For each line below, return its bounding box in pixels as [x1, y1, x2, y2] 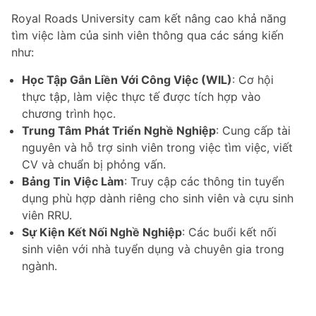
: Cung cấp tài [216, 123, 291, 138]
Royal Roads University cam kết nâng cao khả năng [11, 11, 286, 26]
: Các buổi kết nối [182, 225, 276, 240]
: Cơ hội [232, 73, 274, 87]
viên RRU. [22, 208, 72, 223]
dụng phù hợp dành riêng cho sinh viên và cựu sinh [22, 191, 293, 206]
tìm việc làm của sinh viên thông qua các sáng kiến [11, 28, 284, 43]
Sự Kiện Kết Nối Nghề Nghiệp [22, 225, 182, 240]
